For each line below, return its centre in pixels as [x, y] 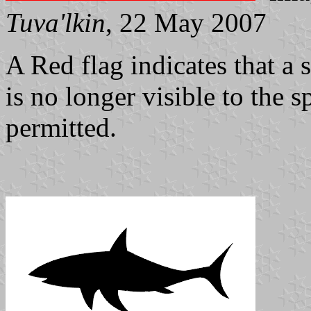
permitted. [61, 128]
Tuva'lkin [56, 23]
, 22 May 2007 [186, 23]
